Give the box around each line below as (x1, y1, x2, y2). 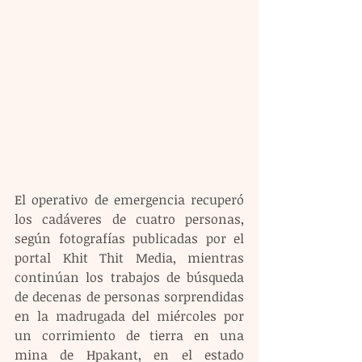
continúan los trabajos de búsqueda (15, 267, 244, 286)
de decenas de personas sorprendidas (15, 287, 244, 305)
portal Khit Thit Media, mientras (15, 248, 244, 267)
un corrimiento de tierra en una (15, 326, 244, 344)
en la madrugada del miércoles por (15, 306, 244, 325)
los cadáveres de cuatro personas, (15, 209, 244, 228)
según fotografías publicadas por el (15, 229, 244, 247)
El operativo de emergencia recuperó (15, 190, 244, 208)
